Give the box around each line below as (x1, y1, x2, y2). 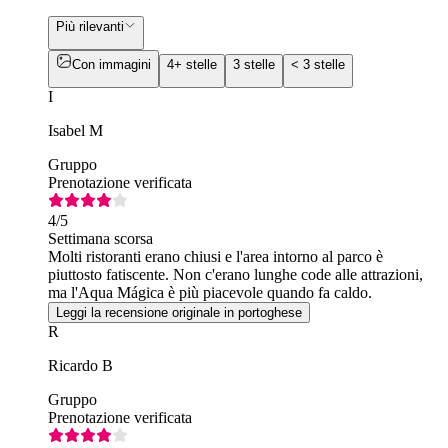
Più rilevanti (56, 18, 124, 34)
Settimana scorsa (48, 230, 153, 248)
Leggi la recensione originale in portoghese (56, 305, 302, 321)
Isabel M (48, 122, 103, 140)
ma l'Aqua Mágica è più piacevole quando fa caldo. (48, 284, 372, 302)
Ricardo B (48, 357, 113, 375)
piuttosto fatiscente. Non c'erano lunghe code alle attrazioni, (48, 266, 423, 284)
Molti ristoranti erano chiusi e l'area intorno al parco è (48, 248, 383, 266)
